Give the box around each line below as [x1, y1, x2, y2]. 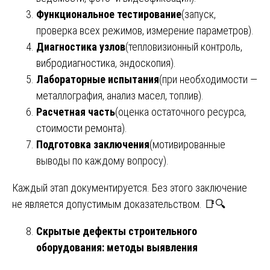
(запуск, [181, 7, 216, 20]
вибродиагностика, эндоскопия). [36, 56, 176, 69]
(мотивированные [149, 137, 225, 151]
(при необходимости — [159, 72, 257, 86]
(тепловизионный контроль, [125, 40, 242, 53]
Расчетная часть [36, 105, 115, 118]
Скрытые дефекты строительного [36, 224, 197, 237]
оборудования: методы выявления [36, 240, 198, 254]
